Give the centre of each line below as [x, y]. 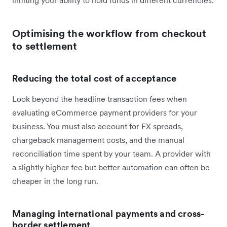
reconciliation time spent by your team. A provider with [111, 153]
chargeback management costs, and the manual [98, 140]
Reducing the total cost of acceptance [94, 78]
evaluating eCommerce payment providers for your [105, 112]
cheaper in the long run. [55, 181]
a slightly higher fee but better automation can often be [111, 167]
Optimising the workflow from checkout [109, 33]
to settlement [45, 46]
